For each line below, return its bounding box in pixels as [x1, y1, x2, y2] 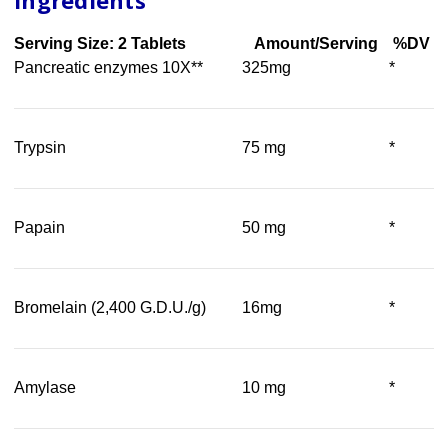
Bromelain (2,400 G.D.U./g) [14, 299, 206, 317]
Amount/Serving [253, 35, 378, 53]
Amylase [14, 379, 76, 397]
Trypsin [14, 139, 66, 157]
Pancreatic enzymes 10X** [14, 59, 203, 77]
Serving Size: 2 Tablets [14, 35, 186, 53]
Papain [14, 219, 65, 237]
